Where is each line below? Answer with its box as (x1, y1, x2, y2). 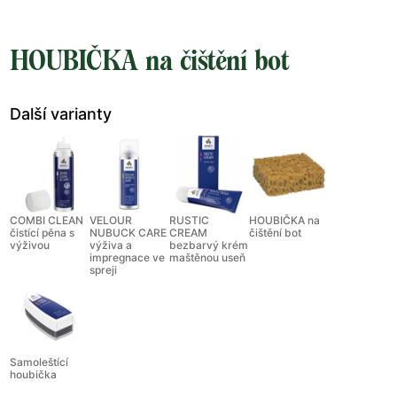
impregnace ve (90, 251, 165, 265)
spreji (90, 263, 117, 277)
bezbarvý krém (169, 238, 248, 253)
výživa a (90, 238, 132, 253)
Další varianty (10, 105, 112, 124)
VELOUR (90, 214, 132, 228)
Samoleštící (10, 355, 68, 370)
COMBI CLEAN (10, 214, 83, 228)
